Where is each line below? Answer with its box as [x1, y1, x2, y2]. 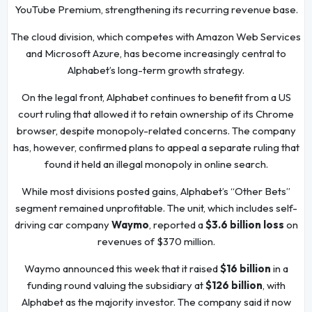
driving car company [14, 218, 111, 232]
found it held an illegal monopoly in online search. [44, 157, 268, 171]
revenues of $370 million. [97, 235, 215, 249]
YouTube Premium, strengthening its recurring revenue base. [14, 3, 298, 17]
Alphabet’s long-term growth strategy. [68, 63, 244, 77]
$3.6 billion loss [205, 218, 284, 232]
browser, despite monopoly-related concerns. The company [16, 124, 296, 138]
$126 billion [205, 279, 263, 292]
